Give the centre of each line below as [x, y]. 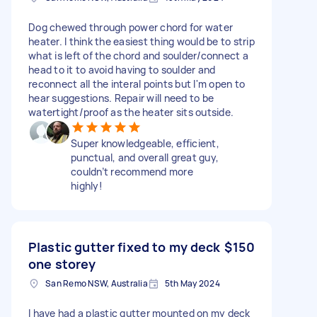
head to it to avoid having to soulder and [122, 69]
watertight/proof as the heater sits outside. [131, 112]
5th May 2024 [192, 283]
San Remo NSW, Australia [97, 283]
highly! [87, 185]
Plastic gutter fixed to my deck [125, 247]
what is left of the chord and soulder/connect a [138, 55]
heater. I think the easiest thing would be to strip [142, 41]
